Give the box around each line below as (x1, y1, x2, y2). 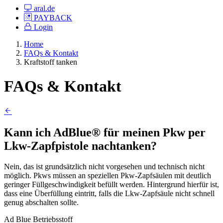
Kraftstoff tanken (24, 57, 77, 66)
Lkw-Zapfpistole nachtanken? (4, 139, 157, 152)
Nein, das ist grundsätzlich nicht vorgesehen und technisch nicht (4, 162, 205, 171)
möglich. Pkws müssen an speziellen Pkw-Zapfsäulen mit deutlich (4, 171, 211, 180)
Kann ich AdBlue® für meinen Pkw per (4, 125, 206, 139)
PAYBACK (32, 13, 72, 22)
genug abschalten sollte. (4, 198, 79, 207)
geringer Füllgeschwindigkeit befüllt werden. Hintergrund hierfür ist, (4, 180, 219, 189)
